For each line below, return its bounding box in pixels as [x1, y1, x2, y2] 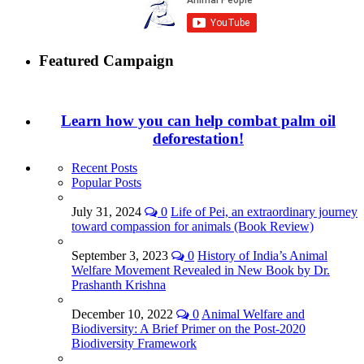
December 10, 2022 [71, 307, 176, 322]
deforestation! [153, 130, 244, 148]
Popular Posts [71, 175, 141, 190]
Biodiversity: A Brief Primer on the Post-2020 [71, 322, 305, 336]
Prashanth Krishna [71, 278, 166, 292]
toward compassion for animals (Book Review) [71, 219, 314, 234]
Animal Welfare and [201, 307, 305, 322]
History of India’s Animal [197, 249, 327, 263]
